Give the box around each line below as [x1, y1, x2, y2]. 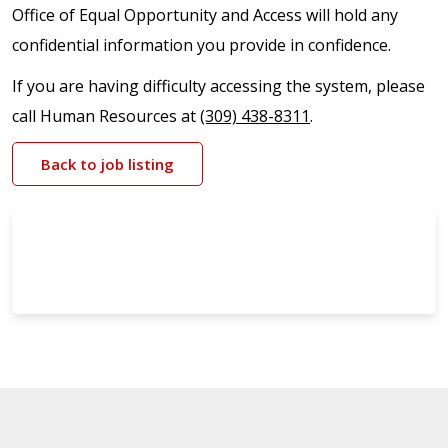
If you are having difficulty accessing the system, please [12, 74, 425, 97]
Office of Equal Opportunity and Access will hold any [12, 3, 398, 26]
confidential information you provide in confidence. [12, 33, 391, 56]
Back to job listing [41, 153, 174, 174]
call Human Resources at [12, 104, 200, 127]
